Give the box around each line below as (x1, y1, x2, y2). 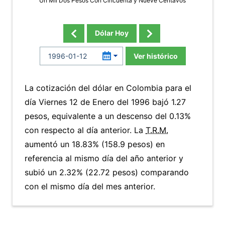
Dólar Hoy (94, 29, 129, 37)
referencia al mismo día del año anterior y (25, 153, 183, 163)
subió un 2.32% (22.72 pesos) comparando (25, 167, 189, 177)
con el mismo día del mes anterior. (25, 181, 155, 191)
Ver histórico (133, 52, 178, 60)
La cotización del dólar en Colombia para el (25, 83, 191, 93)
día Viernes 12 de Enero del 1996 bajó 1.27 (25, 97, 186, 107)
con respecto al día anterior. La (25, 125, 146, 135)
